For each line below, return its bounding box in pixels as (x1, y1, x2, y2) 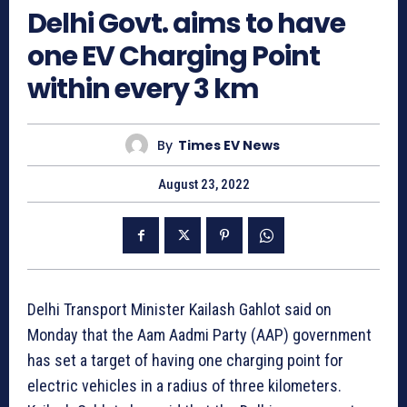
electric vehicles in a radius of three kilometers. (27, 376, 342, 396)
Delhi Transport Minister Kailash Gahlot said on (27, 300, 332, 320)
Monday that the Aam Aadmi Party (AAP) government (27, 325, 372, 345)
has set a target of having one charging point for (27, 351, 343, 371)
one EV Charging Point (27, 37, 320, 76)
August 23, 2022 (157, 176, 250, 194)
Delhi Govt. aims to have (27, 5, 345, 44)
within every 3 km (27, 70, 259, 109)
